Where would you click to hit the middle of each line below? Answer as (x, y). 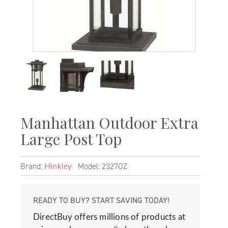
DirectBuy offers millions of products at (109, 217)
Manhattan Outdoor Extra (109, 123)
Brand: (32, 166)
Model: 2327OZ (101, 166)
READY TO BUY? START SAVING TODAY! (101, 200)
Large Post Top (71, 139)
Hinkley (58, 166)
